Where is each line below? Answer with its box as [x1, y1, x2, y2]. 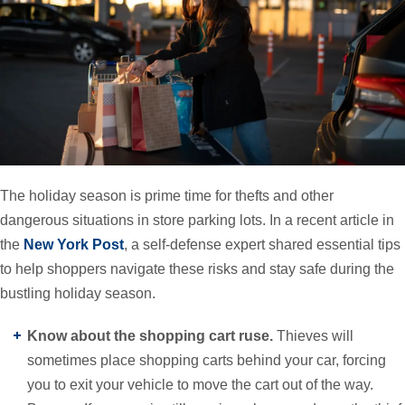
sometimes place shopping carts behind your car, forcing [27, 352, 386, 368]
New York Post [24, 236, 124, 252]
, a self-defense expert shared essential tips [124, 236, 400, 252]
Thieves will [277, 327, 353, 344]
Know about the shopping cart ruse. [27, 327, 277, 344]
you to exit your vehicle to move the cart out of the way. [27, 376, 373, 392]
